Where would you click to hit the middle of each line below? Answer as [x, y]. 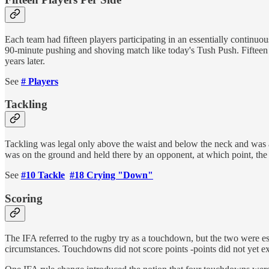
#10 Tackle [43, 175]
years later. [25, 61]
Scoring [24, 198]
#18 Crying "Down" [111, 175]
